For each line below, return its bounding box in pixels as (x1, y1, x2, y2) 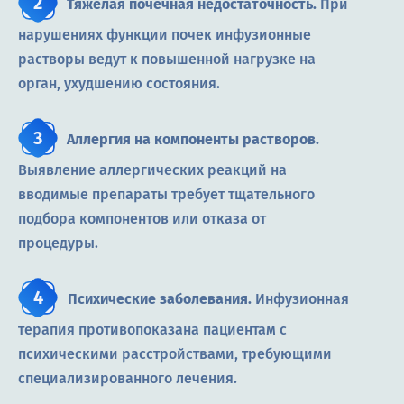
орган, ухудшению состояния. (18, 75, 220, 93)
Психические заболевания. (68, 290, 255, 308)
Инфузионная (255, 290, 349, 308)
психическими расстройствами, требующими (18, 345, 332, 363)
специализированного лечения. (18, 370, 237, 388)
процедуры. (18, 234, 98, 252)
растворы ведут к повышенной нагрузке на (18, 50, 316, 69)
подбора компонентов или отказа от (18, 210, 266, 228)
